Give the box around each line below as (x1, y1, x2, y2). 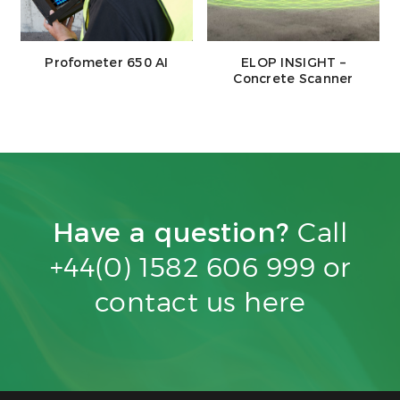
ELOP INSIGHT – (241, 54, 346, 71)
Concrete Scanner (233, 71, 354, 87)
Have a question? (52, 215, 298, 249)
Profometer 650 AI (45, 54, 169, 71)
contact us (94, 285, 245, 318)
